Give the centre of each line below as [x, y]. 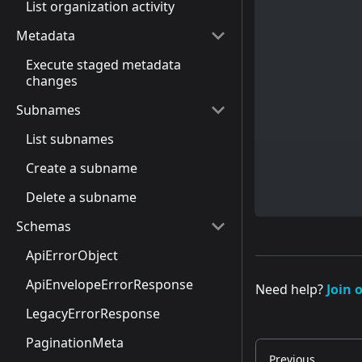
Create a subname [82, 168]
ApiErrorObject [72, 255]
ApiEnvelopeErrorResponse [109, 284]
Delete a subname [81, 197]
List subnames [70, 139]
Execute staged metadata [103, 65]
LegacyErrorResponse [93, 314]
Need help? [289, 289]
